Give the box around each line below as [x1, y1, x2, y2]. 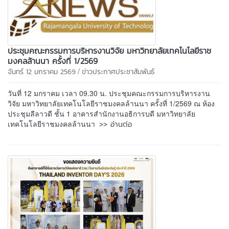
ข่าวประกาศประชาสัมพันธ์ [82, 66, 154, 77]
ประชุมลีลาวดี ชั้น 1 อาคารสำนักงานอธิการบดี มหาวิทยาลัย [8, 108, 195, 119]
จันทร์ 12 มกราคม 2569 [8, 66, 76, 77]
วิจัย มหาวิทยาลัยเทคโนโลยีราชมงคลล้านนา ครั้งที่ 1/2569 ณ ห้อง [8, 98, 215, 108]
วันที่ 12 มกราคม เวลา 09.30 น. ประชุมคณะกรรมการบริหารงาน [8, 87, 210, 98]
